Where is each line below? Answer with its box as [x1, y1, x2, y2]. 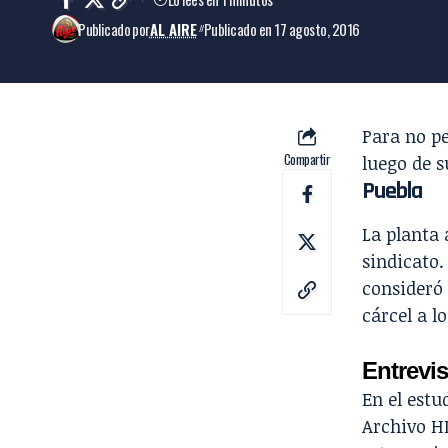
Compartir [283, 148, 331, 169]
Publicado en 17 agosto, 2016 [203, 17, 360, 40]
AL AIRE [149, 17, 197, 40]
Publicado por [78, 17, 150, 40]
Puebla [362, 175, 422, 206]
